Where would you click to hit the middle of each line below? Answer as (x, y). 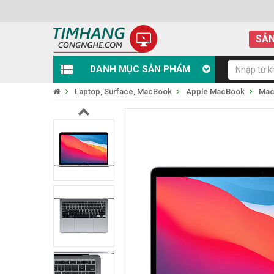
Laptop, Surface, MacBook (123, 91)
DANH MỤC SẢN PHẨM (140, 69)
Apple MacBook (215, 91)
